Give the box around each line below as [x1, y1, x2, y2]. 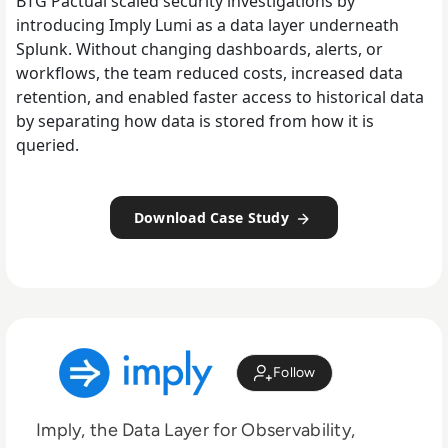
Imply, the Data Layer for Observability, [36, 418, 356, 441]
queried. [16, 134, 79, 157]
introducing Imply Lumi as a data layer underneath [16, 14, 399, 37]
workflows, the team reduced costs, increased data [16, 62, 403, 85]
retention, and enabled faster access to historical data [16, 86, 424, 109]
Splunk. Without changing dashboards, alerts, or [16, 38, 383, 61]
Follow [273, 364, 316, 382]
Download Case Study [133, 208, 294, 228]
